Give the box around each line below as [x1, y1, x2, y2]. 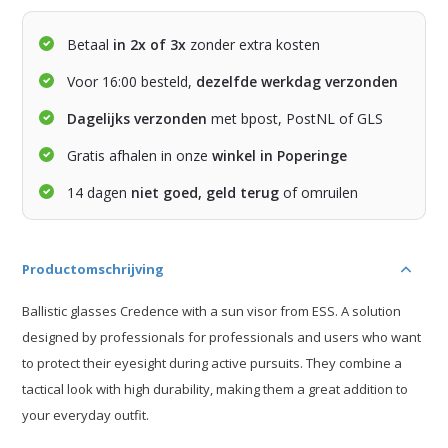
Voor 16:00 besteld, [67, 72, 197, 92]
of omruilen [279, 183, 359, 203]
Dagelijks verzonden [67, 109, 208, 129]
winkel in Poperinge [212, 146, 348, 166]
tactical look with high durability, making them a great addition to [22, 380, 409, 399]
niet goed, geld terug [131, 183, 280, 203]
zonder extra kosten [186, 35, 321, 55]
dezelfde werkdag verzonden [196, 72, 399, 92]
